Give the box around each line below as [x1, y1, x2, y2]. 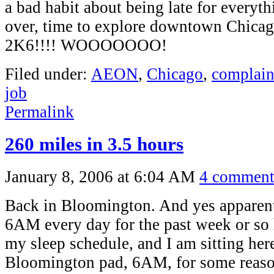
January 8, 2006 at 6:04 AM [5, 168, 195, 187]
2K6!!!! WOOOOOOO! [5, 36, 167, 55]
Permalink [5, 103, 74, 122]
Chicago [147, 65, 203, 84]
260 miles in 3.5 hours [5, 134, 183, 155]
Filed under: [5, 65, 91, 84]
